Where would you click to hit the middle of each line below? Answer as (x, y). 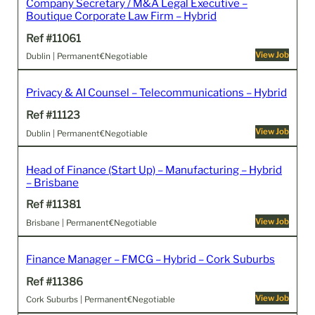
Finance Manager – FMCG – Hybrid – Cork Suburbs (151, 259)
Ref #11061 (54, 38)
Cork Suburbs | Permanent (77, 300)
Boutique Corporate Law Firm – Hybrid (122, 16)
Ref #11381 (54, 205)
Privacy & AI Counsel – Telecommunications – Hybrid (157, 93)
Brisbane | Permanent (68, 223)
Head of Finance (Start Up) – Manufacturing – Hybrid (154, 169)
